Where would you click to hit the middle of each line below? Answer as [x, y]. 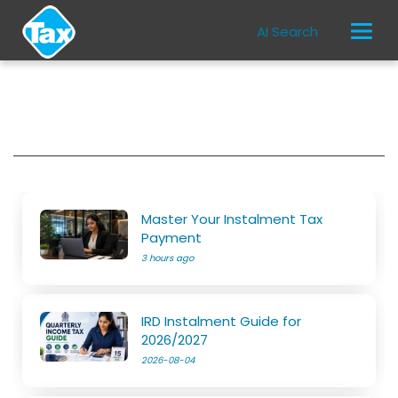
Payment [172, 238]
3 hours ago [168, 258]
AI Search [288, 32]
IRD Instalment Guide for [222, 321]
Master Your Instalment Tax [232, 219]
